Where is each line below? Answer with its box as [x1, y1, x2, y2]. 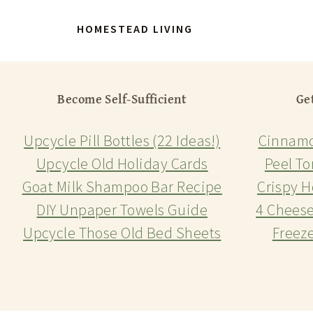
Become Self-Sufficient [57, 89, 187, 108]
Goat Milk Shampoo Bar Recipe [22, 177, 222, 196]
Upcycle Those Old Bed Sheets [23, 223, 221, 242]
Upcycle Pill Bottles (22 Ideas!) [24, 131, 221, 150]
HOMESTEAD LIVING [77, 22, 194, 36]
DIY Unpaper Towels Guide [36, 200, 208, 219]
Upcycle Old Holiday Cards [36, 154, 208, 173]
